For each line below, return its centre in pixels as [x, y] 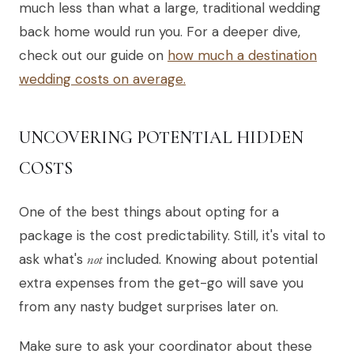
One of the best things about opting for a [149, 212]
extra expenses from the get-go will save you [161, 283]
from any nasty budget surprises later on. [149, 307]
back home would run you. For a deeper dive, [160, 32]
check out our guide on [93, 56]
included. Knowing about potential [210, 260]
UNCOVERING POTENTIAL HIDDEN [161, 138]
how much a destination [242, 56]
